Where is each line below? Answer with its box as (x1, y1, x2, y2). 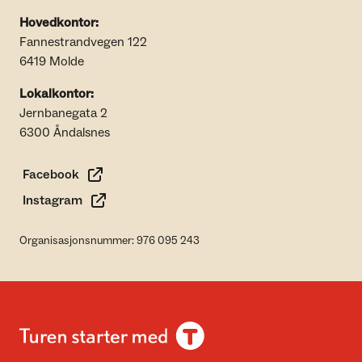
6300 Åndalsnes (19, 124, 110, 141)
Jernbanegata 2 (19, 105, 107, 121)
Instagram (23, 192, 82, 208)
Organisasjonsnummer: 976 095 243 (19, 234, 200, 248)
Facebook (23, 166, 79, 183)
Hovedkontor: (19, 15, 99, 31)
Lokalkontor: (19, 86, 94, 102)
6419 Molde (19, 53, 84, 69)
